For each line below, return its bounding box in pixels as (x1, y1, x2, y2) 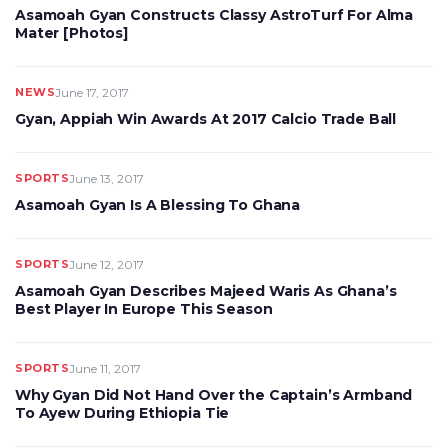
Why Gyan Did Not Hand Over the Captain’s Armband (15, 386, 413, 404)
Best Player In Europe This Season (15, 300, 273, 318)
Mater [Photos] (15, 24, 129, 42)
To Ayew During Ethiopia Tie (15, 404, 230, 422)
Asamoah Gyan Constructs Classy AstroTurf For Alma (15, 6, 414, 24)
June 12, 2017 (69, 257, 144, 272)
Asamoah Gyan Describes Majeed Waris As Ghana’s (15, 282, 397, 300)
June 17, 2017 (55, 85, 129, 100)
